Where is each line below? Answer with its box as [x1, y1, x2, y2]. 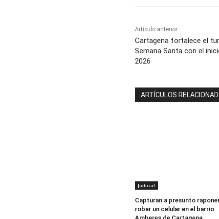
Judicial [138, 181, 155, 189]
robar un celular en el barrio [135, 205, 214, 213]
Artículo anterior [135, 25, 177, 33]
